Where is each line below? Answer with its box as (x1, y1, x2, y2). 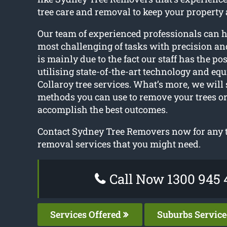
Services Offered (50, 208, 123, 221)
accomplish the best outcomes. (37, 103, 168, 116)
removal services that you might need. (37, 138, 201, 150)
